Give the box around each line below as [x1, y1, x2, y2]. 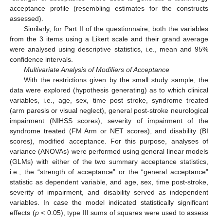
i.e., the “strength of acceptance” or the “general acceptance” [10, 167, 208, 176]
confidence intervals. [10, 55, 73, 63]
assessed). [10, 14, 43, 22]
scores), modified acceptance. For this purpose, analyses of [10, 137, 208, 145]
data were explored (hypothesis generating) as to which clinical [10, 86, 208, 94]
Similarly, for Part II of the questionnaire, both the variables [23, 24, 208, 33]
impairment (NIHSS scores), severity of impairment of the [10, 116, 208, 125]
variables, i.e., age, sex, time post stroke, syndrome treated [10, 96, 208, 104]
